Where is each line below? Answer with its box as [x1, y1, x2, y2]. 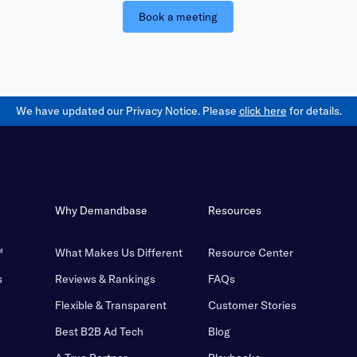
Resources [207, 203, 261, 218]
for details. [286, 104, 342, 118]
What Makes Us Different [54, 245, 182, 260]
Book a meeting [139, 10, 218, 24]
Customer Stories [207, 298, 296, 312]
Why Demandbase [54, 203, 147, 218]
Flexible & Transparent [54, 298, 167, 312]
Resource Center [207, 245, 293, 260]
